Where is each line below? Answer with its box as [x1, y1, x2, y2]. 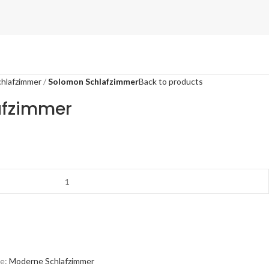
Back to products [139, 76, 203, 86]
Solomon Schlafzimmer [48, 76, 139, 86]
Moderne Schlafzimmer [9, 256, 94, 266]
